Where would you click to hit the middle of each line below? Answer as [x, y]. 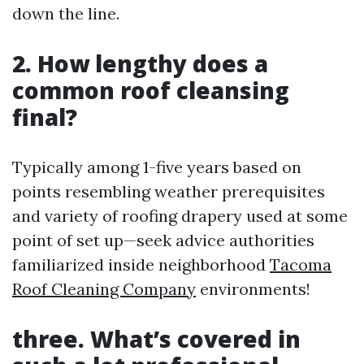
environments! [253, 289]
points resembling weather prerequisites [169, 191]
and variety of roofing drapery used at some [180, 216]
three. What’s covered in [156, 339]
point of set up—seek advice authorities [163, 240]
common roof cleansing [151, 90]
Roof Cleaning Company [104, 289]
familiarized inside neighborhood [141, 264]
